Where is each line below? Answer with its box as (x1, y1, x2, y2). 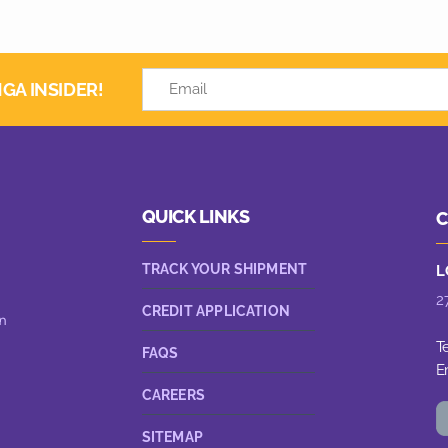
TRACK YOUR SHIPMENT (141, 261, 308, 278)
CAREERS (141, 387, 205, 404)
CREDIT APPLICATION (141, 303, 291, 320)
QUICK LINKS (141, 206, 249, 228)
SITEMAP (141, 429, 203, 446)
